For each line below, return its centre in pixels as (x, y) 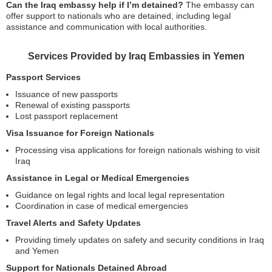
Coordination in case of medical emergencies (102, 206)
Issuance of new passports (66, 94)
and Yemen (37, 251)
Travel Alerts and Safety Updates (73, 223)
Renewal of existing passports (73, 105)
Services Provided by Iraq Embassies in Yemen (136, 56)
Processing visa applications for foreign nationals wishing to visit (138, 150)
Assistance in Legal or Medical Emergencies (98, 178)
